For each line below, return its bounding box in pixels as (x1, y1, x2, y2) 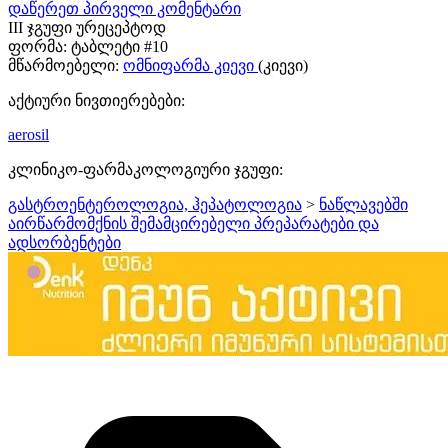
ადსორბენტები (8, 233, 121, 251)
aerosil (8, 125, 49, 143)
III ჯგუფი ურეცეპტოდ (8, 18, 166, 36)
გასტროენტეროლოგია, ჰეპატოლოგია (8, 195, 302, 213)
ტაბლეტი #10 (71, 37, 168, 55)
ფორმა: (8, 37, 67, 55)
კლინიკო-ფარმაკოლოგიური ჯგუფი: (8, 160, 283, 178)
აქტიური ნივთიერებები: (8, 91, 185, 109)
